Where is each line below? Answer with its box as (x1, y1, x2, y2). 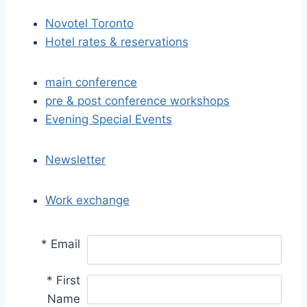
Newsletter (45, 153, 106, 167)
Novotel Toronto (45, 16, 134, 30)
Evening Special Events (45, 112, 172, 126)
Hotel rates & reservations (45, 35, 188, 49)
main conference (45, 75, 137, 89)
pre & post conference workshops (45, 94, 230, 108)
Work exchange (45, 193, 130, 207)
